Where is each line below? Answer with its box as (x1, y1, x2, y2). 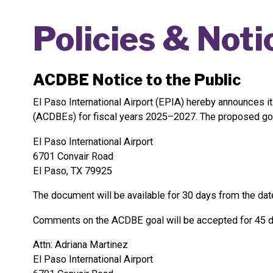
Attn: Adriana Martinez (32, 239, 128, 251)
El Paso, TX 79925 (32, 165, 112, 177)
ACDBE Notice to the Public (32, 71, 241, 90)
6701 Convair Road (32, 150, 113, 162)
